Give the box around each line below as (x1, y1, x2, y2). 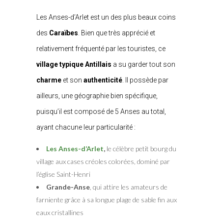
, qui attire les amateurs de (90, 182, 167, 191)
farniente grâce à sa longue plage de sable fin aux (36, 195, 177, 204)
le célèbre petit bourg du (105, 144, 176, 153)
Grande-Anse (46, 182, 90, 191)
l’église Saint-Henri (36, 169, 90, 178)
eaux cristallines (36, 208, 83, 217)
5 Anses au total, (115, 107, 166, 115)
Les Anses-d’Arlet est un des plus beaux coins (36, 13, 176, 21)
